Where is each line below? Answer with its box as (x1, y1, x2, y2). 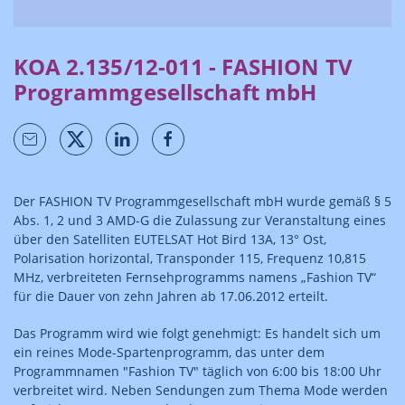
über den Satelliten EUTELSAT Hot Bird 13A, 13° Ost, (14, 231, 326, 248)
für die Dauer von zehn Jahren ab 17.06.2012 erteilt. (14, 287, 328, 305)
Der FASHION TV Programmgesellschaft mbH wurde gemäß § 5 (14, 193, 391, 210)
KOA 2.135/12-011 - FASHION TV (14, 52, 353, 81)
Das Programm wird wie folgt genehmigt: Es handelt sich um (14, 325, 381, 342)
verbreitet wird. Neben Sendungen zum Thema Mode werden (14, 381, 388, 399)
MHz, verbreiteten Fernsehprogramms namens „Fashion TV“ (14, 268, 376, 286)
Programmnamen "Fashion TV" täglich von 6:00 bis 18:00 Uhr (14, 363, 381, 380)
